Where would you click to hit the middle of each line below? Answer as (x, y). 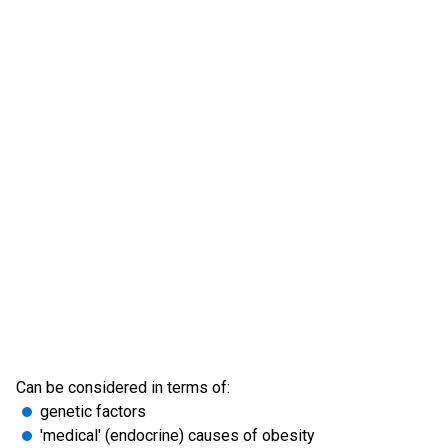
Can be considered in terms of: (123, 387)
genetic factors (93, 411)
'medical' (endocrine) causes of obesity (177, 435)
